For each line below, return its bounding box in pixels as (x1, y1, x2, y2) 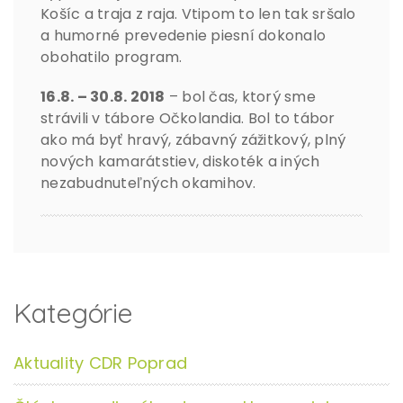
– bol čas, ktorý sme (165, 86, 316, 108)
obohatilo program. (40, 47, 183, 68)
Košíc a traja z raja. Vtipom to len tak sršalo (40, 4, 356, 25)
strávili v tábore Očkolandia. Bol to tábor (40, 108, 336, 130)
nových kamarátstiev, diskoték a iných (40, 151, 320, 173)
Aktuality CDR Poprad (13, 352, 187, 375)
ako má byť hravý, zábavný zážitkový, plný (40, 130, 346, 151)
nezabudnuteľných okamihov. (40, 173, 256, 194)
